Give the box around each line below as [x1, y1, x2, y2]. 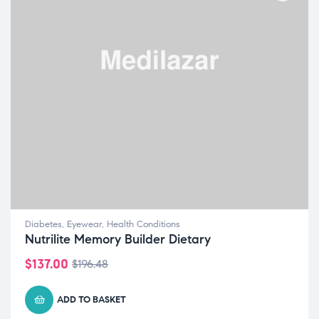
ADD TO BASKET [57, 294, 126, 306]
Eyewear [67, 219, 102, 231]
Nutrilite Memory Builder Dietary [25, 231, 211, 248]
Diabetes [25, 219, 62, 231]
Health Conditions [107, 219, 180, 231]
